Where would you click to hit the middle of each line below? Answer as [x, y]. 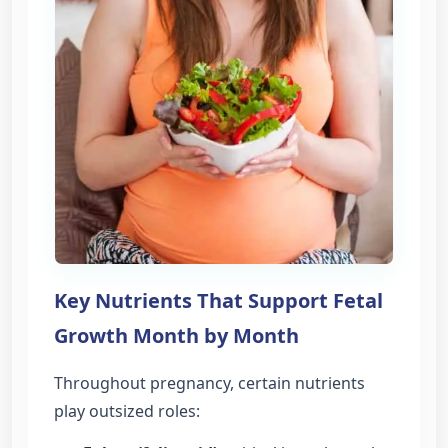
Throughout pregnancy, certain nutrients [209, 382]
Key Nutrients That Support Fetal [218, 300]
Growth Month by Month [176, 335]
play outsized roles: [127, 410]
